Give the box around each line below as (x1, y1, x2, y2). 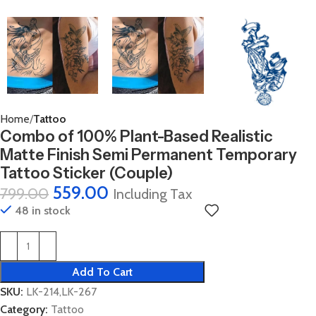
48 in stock (15, 203, 71, 217)
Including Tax (113, 185, 192, 202)
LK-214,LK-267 (26, 284, 97, 298)
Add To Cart (72, 265, 133, 279)
